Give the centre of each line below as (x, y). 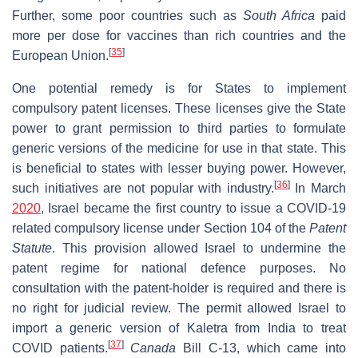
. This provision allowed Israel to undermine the (199, 248)
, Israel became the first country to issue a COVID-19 (193, 208)
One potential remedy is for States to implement (179, 88)
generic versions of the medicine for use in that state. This (179, 148)
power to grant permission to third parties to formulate (179, 128)
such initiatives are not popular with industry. (143, 188)
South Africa (279, 15)
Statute (32, 248)
